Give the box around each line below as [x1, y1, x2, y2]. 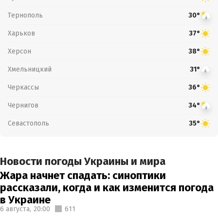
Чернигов [8, 101, 38, 109]
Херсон [8, 47, 31, 55]
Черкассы [8, 83, 39, 91]
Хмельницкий [8, 65, 52, 73]
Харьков [8, 29, 35, 37]
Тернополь [8, 11, 43, 19]
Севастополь [8, 119, 49, 127]
